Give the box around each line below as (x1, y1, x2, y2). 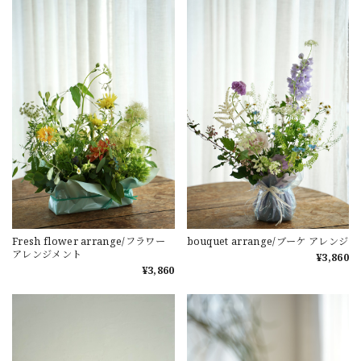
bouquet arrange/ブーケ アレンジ (186, 234, 349, 249)
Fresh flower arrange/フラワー (12, 234, 165, 249)
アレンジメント (12, 247, 82, 262)
